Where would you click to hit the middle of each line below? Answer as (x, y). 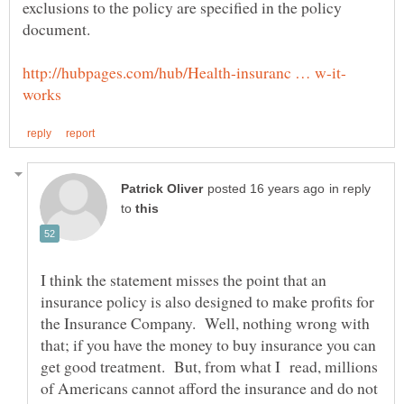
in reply (350, 188)
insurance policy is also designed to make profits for (207, 301)
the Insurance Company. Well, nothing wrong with (205, 322)
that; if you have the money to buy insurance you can (208, 344)
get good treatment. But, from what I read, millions (209, 366)
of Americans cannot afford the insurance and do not (209, 387)
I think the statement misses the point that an (184, 279)
